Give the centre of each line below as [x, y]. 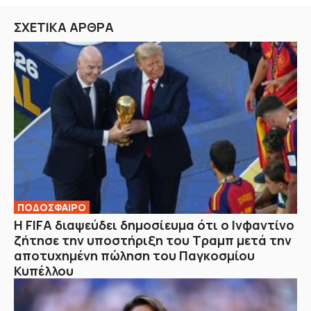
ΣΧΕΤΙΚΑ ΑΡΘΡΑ [64, 27]
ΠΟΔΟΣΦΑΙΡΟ [52, 207]
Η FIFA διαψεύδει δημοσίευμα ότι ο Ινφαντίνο [154, 225]
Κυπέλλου [44, 270]
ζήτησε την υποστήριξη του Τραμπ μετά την [153, 240]
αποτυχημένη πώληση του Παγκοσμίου [134, 255]
